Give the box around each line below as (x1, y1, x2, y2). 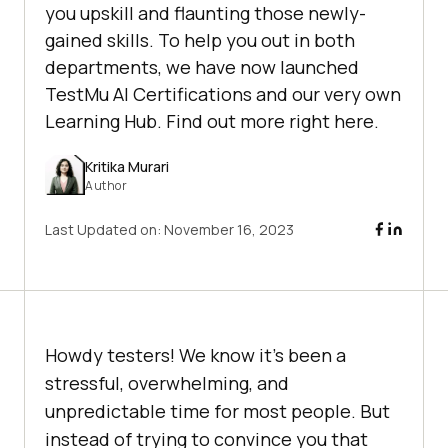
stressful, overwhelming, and (45, 371, 289, 396)
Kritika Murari (85, 156, 169, 176)
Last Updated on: (45, 220, 164, 240)
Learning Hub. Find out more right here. (45, 109, 379, 134)
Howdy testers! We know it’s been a (45, 343, 346, 368)
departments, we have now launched (45, 55, 359, 80)
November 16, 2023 (164, 220, 294, 240)
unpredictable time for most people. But (45, 399, 390, 424)
